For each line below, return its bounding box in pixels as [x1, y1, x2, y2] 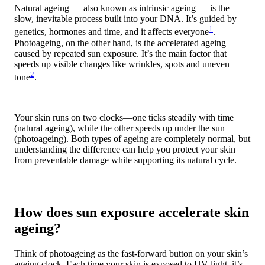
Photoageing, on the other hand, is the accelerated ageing [14, 37, 226, 48]
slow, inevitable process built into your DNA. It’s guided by [14, 14, 237, 24]
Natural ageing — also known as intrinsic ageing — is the [14, 3, 230, 14]
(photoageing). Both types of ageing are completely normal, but [14, 134, 250, 144]
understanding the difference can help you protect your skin [14, 144, 235, 155]
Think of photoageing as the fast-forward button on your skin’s [14, 248, 248, 258]
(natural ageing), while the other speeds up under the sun [14, 123, 225, 134]
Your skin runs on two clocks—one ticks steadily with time [14, 112, 234, 123]
